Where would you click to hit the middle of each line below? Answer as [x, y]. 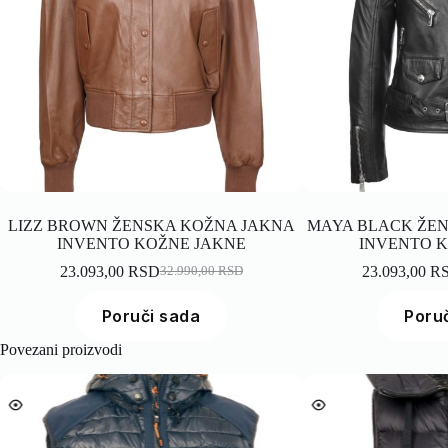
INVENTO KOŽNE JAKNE [151, 243]
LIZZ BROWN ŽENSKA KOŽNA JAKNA [151, 225]
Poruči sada [151, 315]
